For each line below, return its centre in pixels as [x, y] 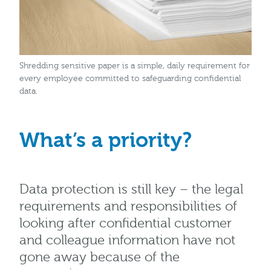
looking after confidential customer [126, 224]
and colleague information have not [127, 241]
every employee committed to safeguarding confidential [130, 79]
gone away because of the [100, 258]
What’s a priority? [106, 141]
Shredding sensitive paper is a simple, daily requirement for [135, 66]
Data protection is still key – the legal [131, 190]
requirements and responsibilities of [128, 207]
